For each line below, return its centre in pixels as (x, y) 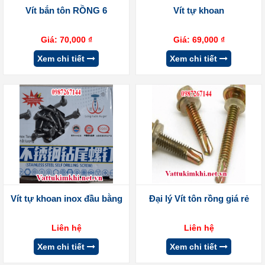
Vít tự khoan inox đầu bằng (66, 198)
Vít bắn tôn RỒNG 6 (66, 10)
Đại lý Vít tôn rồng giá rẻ (199, 198)
